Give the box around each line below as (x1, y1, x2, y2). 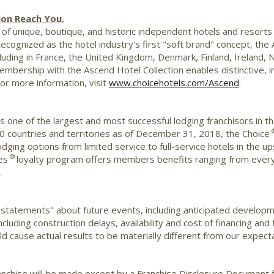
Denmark (158, 50, 196, 63)
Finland (201, 50, 229, 63)
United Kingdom (85, 50, 153, 63)
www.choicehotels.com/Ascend (109, 76, 239, 89)
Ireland (234, 50, 264, 63)
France (35, 50, 64, 63)
